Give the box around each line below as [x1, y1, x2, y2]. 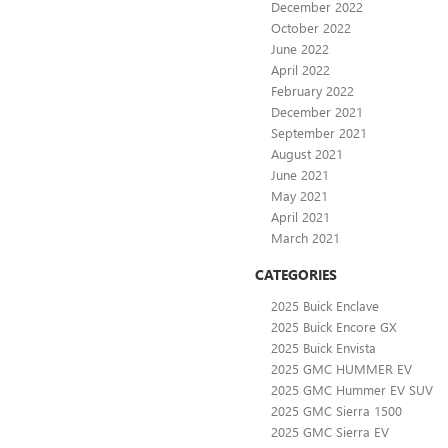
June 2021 [271, 165, 329, 183]
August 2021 [271, 144, 343, 162]
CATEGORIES [255, 264, 337, 284]
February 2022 [271, 81, 354, 99]
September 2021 [271, 123, 367, 141]
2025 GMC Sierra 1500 [271, 401, 402, 419]
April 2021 [271, 207, 330, 225]
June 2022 [271, 39, 329, 57]
